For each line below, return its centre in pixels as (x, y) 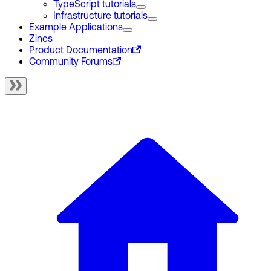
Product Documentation (81, 51)
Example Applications (76, 28)
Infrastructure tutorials (100, 16)
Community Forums (71, 62)
